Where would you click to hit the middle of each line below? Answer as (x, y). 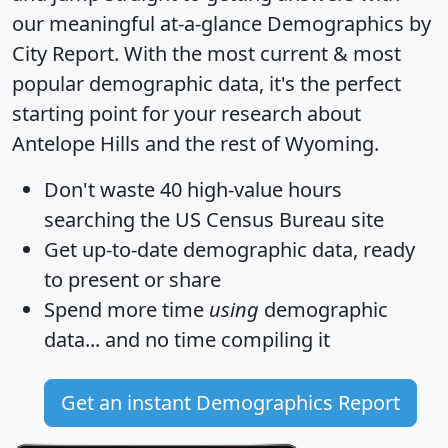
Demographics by (349, 24)
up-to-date (130, 250)
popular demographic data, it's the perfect (206, 84)
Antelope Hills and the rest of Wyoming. (195, 144)
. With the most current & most (257, 54)
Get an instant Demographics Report (230, 403)
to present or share (132, 280)
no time (180, 340)
